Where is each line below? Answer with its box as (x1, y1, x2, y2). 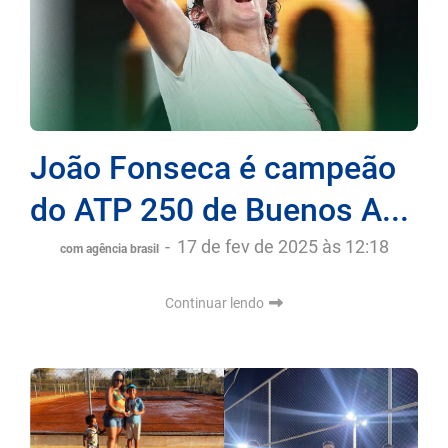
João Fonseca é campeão (30, 148, 396, 187)
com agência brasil (59, 241, 162, 256)
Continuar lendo (165, 294, 267, 311)
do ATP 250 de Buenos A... (30, 190, 409, 229)
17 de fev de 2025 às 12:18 (176, 235, 389, 257)
